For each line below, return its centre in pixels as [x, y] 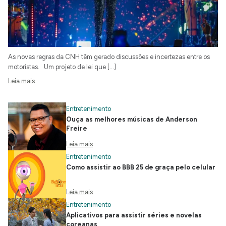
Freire [77, 129]
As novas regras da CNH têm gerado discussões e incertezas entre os [109, 57]
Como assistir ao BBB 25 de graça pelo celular [141, 167]
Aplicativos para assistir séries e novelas [134, 215]
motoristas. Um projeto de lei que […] [62, 67]
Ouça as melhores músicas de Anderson [132, 120]
